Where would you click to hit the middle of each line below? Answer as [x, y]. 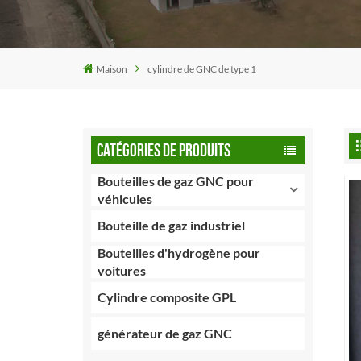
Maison [112, 68]
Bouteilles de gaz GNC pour [176, 180]
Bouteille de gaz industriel [172, 226]
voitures [122, 270]
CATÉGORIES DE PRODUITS [163, 151]
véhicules [125, 198]
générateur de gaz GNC [165, 333]
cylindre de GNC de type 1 [202, 68]
